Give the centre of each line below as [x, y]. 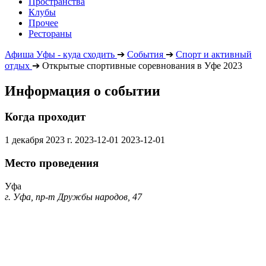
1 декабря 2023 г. [39, 140]
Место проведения [52, 163]
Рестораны [50, 33]
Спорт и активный [214, 54]
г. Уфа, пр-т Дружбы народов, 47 [73, 197]
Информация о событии [83, 91]
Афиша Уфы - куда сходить [60, 54]
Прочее [43, 23]
